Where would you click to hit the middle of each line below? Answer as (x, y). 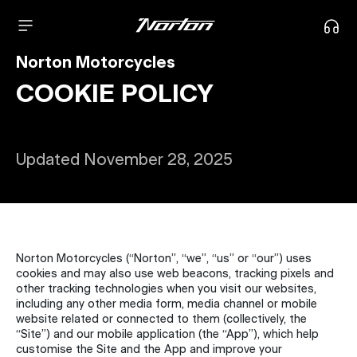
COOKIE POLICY (115, 96)
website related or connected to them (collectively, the (161, 320)
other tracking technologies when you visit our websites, (166, 289)
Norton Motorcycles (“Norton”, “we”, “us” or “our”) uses (164, 259)
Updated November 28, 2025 (124, 161)
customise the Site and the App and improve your (149, 350)
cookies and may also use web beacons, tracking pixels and (175, 274)
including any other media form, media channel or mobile (167, 304)
